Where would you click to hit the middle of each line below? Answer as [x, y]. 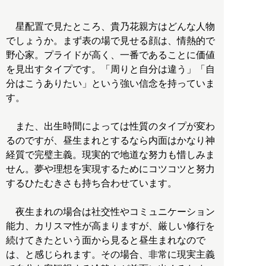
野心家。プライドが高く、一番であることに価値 [110, 55]
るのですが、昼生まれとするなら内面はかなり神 [110, 141]
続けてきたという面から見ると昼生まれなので [106, 240]
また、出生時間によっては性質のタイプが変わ [110, 126]
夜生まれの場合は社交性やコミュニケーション [110, 212]
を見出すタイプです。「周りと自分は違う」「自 [110, 69]
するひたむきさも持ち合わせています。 [91, 183]
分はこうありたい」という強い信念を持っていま [110, 84]
